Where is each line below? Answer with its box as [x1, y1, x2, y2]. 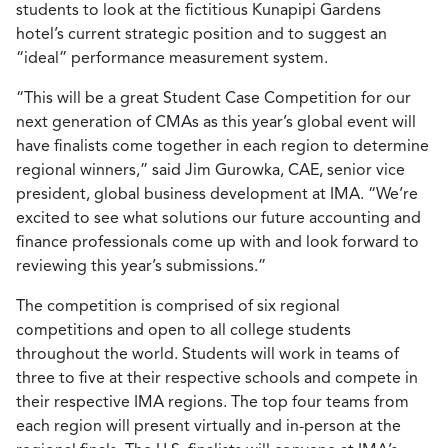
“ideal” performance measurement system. [16, 48, 328, 67]
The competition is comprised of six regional [16, 296, 340, 315]
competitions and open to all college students [16, 320, 351, 339]
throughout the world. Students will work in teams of [16, 344, 399, 363]
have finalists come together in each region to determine [16, 136, 429, 155]
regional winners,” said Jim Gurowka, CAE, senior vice [16, 160, 405, 179]
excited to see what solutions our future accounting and [16, 208, 421, 227]
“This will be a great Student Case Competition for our [16, 88, 411, 107]
